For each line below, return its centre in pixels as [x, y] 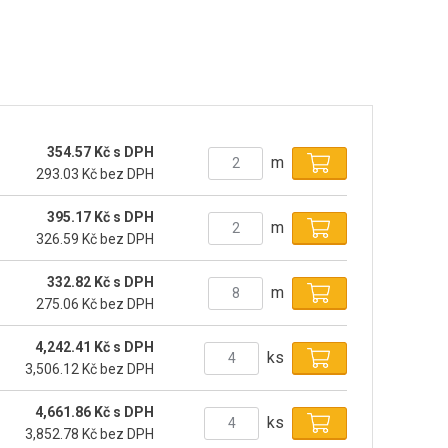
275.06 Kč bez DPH [95, 304]
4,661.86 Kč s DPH [95, 412]
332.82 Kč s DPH [101, 282]
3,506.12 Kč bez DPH [90, 369]
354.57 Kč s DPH [101, 152]
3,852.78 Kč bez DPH [90, 434]
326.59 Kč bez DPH [95, 239]
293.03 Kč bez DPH [95, 174]
